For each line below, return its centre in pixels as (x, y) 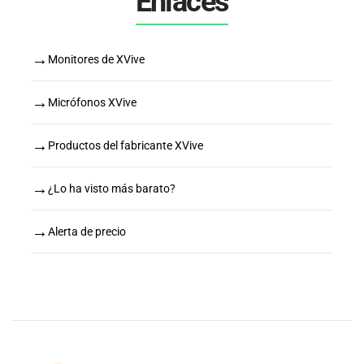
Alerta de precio (87, 231)
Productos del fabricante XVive (126, 145)
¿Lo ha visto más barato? (112, 188)
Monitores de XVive (96, 59)
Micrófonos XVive (92, 102)
